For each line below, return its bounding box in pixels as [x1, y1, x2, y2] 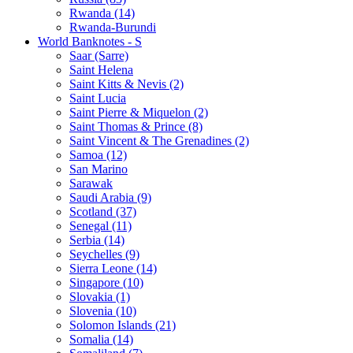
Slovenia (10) [69, 303, 136, 318]
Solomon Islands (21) [69, 318, 176, 332]
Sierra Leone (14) [69, 261, 157, 275]
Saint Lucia [69, 91, 126, 105]
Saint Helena [69, 62, 133, 76]
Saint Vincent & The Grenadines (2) [69, 133, 249, 147]
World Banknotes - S [38, 34, 142, 48]
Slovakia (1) [69, 289, 130, 303]
